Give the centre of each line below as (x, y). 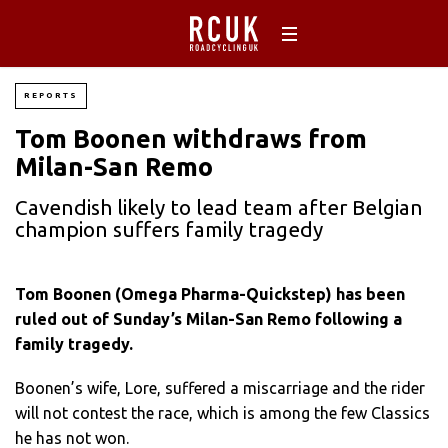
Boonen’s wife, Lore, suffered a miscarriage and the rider (220, 388)
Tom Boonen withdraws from (191, 138)
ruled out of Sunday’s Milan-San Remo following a (208, 319)
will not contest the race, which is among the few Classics (222, 413)
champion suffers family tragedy (169, 229)
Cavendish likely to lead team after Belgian (219, 207)
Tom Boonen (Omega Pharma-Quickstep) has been (210, 294)
